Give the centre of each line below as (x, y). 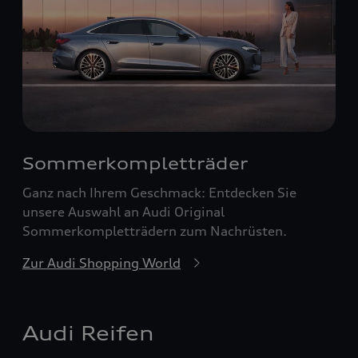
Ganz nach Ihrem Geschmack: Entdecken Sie (159, 192)
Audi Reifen (88, 333)
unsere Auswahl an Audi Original (123, 211)
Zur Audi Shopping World (101, 263)
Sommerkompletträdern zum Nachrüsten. (155, 231)
